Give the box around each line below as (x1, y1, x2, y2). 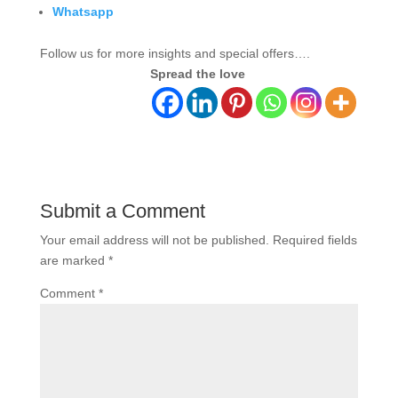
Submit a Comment (39, 199, 205, 222)
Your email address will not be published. (39, 232, 269, 247)
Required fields (272, 232, 357, 247)
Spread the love (150, 66, 246, 81)
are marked (39, 252, 108, 267)
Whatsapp (52, 4, 114, 19)
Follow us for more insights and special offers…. (39, 45, 310, 60)
